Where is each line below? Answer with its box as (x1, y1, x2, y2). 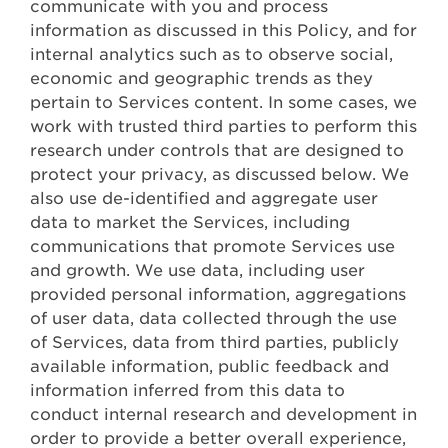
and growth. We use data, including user (30, 261, 365, 281)
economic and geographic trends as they (30, 69, 373, 89)
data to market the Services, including (30, 213, 350, 233)
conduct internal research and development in (30, 405, 417, 425)
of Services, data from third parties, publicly (30, 333, 399, 353)
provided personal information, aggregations (30, 285, 406, 305)
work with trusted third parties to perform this (30, 117, 417, 137)
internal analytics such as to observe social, (30, 45, 393, 65)
